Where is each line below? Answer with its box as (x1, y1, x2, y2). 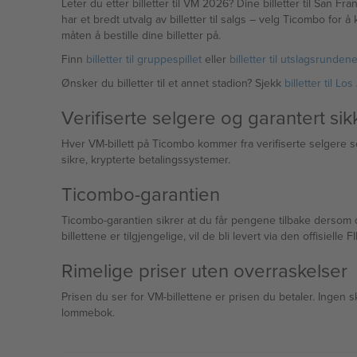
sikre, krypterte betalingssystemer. (61, 151, 230, 167)
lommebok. (61, 304, 115, 320)
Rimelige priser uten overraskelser (61, 257, 347, 284)
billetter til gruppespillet (85, 51, 202, 67)
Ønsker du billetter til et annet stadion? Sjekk (61, 75, 284, 91)
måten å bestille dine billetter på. (61, 27, 221, 43)
